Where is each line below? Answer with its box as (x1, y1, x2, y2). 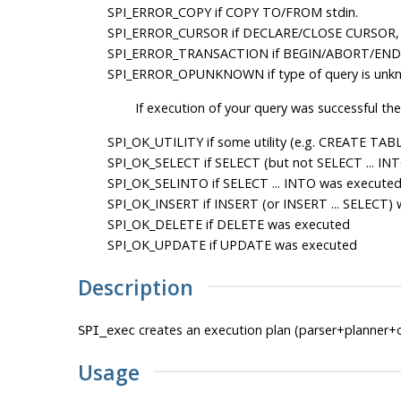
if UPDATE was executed (205, 235, 357, 253)
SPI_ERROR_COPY (107, 3, 211, 21)
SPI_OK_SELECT (107, 153, 200, 171)
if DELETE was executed (201, 215, 350, 233)
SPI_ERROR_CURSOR (107, 23, 228, 41)
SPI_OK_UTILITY (107, 132, 203, 150)
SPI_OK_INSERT (107, 194, 200, 212)
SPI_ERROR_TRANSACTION (107, 44, 269, 62)
